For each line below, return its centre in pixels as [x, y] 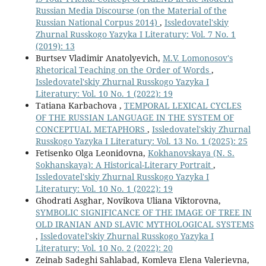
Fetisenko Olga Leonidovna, [91, 153]
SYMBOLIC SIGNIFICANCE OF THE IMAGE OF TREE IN [143, 213]
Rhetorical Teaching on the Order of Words [123, 70]
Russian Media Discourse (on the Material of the [131, 11]
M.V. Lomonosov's [197, 58]
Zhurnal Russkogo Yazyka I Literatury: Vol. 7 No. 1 [135, 34]
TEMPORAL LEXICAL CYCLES [183, 106]
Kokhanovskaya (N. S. [191, 153]
